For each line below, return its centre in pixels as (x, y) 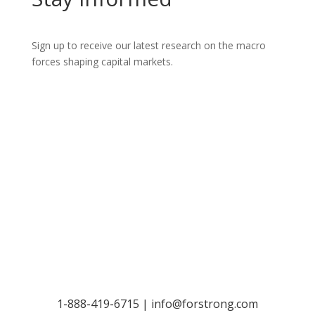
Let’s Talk (157, 261)
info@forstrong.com (204, 304)
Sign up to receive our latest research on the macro (148, 45)
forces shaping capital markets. (102, 62)
